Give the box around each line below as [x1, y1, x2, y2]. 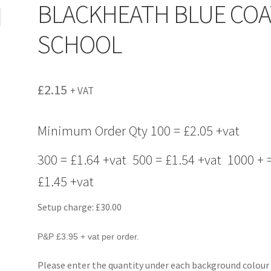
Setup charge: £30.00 [38, 201, 122, 214]
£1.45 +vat [38, 172, 94, 190]
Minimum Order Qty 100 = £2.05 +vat [38, 122, 240, 139]
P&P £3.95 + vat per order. [38, 231, 140, 241]
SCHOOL [38, 28, 122, 60]
